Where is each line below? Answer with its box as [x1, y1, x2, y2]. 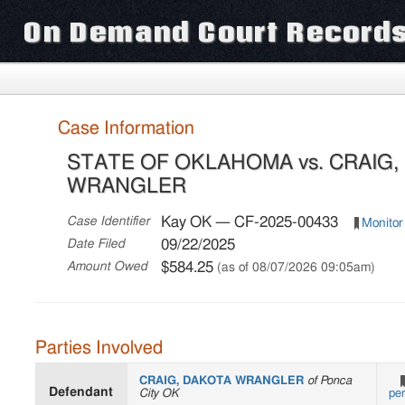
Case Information [58, 118, 195, 137]
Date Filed [67, 237, 126, 250]
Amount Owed [67, 259, 148, 273]
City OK [139, 388, 179, 400]
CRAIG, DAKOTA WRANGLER [139, 375, 307, 388]
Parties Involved [35, 338, 163, 357]
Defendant [49, 386, 114, 400]
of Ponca [307, 375, 352, 388]
